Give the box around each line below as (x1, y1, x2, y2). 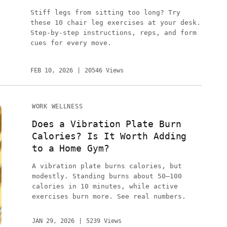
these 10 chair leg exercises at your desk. (30, 18, 201, 26)
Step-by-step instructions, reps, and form (30, 28, 197, 36)
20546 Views (85, 66, 124, 74)
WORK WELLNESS (31, 103, 83, 110)
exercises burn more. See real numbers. (31, 193, 186, 200)
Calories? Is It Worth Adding (31, 130, 187, 141)
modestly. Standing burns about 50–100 (31, 172, 182, 180)
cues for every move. (30, 39, 111, 47)
